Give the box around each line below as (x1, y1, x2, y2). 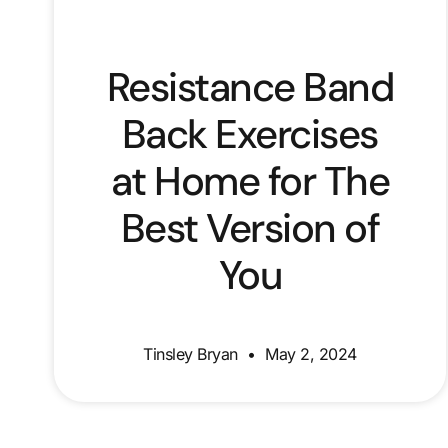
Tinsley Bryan (143, 344, 243, 365)
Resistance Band (106, 61, 394, 114)
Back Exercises (121, 108, 378, 161)
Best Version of (120, 202, 380, 255)
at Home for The (110, 155, 390, 208)
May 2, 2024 (260, 344, 357, 365)
